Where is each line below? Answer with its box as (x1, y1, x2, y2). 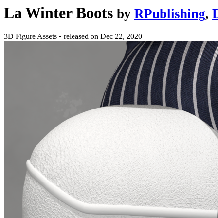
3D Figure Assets (4, 32, 59, 41)
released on (64, 32, 100, 41)
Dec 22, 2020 (100, 32, 142, 41)
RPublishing (134, 6, 205, 21)
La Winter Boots (4, 4, 113, 21)
